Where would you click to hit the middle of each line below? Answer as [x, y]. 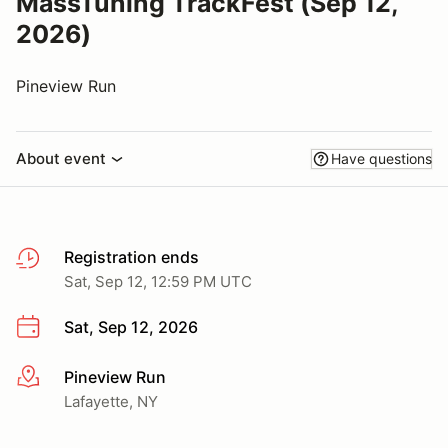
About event [61, 158]
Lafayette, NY [111, 401]
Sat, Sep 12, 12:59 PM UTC [158, 281]
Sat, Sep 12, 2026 [131, 327]
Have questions [381, 158]
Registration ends [131, 257]
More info [51, 377]
